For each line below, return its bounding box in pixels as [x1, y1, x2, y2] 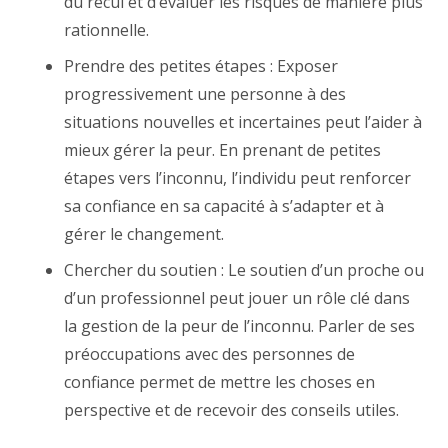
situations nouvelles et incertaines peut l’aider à [64, 111, 422, 133]
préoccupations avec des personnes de [64, 343, 355, 365]
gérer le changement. [64, 223, 224, 245]
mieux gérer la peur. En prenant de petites [64, 139, 381, 161]
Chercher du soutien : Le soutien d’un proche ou [64, 259, 424, 281]
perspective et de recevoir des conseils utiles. [64, 399, 399, 421]
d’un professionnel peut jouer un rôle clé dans [64, 287, 410, 309]
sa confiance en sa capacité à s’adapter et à [64, 195, 384, 217]
